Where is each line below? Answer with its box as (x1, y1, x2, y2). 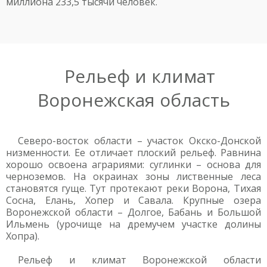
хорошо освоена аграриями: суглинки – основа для (6, 158, 261, 171)
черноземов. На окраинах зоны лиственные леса (6, 170, 261, 183)
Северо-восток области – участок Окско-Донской (18, 134, 261, 147)
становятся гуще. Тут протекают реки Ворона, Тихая (6, 182, 261, 195)
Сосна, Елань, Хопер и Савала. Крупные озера (6, 194, 261, 207)
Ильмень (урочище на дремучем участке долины (6, 218, 261, 231)
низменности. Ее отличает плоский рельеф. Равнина (6, 146, 261, 159)
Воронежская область (37, 88, 230, 112)
